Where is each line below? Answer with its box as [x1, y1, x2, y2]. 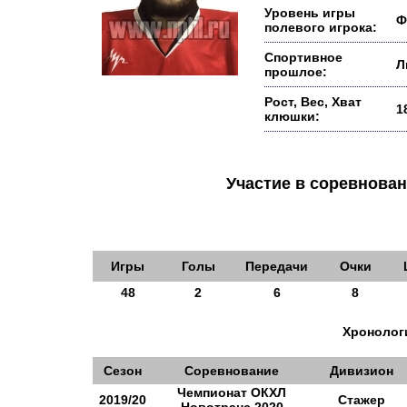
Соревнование [184, 363, 279, 378]
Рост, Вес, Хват [264, 94, 362, 109]
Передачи [245, 259, 308, 273]
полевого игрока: [264, 20, 377, 35]
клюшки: [264, 109, 320, 124]
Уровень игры [264, 5, 355, 20]
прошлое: [264, 65, 327, 79]
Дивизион [330, 363, 393, 378]
